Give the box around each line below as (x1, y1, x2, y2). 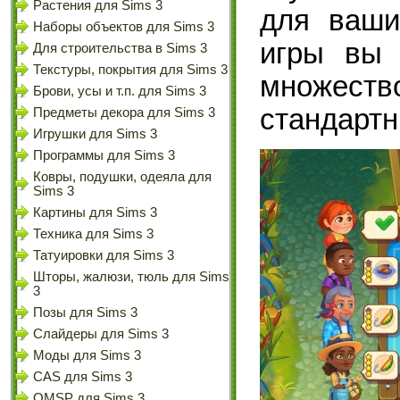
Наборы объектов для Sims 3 (33, 20, 214, 34)
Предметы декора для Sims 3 (33, 105, 215, 120)
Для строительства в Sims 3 (33, 41, 207, 55)
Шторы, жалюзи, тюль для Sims (33, 270, 229, 284)
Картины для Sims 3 (33, 205, 157, 220)
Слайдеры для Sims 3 (33, 327, 169, 341)
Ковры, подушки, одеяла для (33, 170, 212, 184)
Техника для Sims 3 (33, 227, 154, 241)
